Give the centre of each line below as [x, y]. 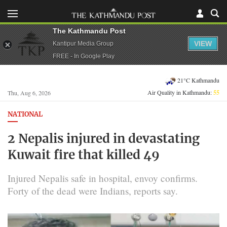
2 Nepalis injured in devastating [104, 139]
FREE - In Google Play [84, 56]
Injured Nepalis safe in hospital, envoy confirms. [103, 178]
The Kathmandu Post [89, 31]
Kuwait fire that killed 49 [84, 155]
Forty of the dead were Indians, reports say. [93, 191]
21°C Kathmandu [198, 80]
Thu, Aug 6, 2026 [29, 93]
